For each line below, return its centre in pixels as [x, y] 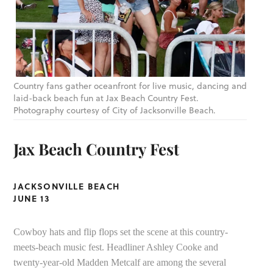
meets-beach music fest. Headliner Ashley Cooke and [116, 247]
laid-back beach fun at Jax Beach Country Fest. [106, 98]
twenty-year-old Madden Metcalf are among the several [120, 262]
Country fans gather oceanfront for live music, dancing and [130, 86]
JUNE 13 [32, 198]
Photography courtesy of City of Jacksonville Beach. [115, 111]
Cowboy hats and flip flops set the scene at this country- [121, 232]
